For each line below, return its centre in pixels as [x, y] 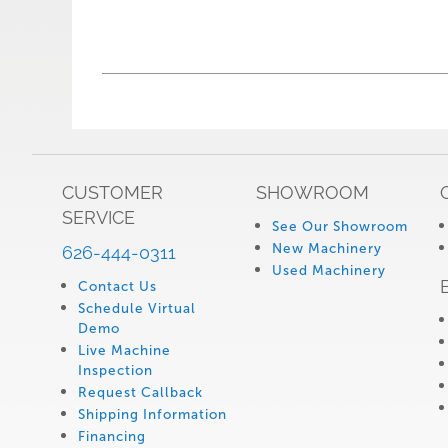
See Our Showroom [340, 226]
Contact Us [117, 286]
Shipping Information [152, 414]
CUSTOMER [112, 192]
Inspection [115, 370]
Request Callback [140, 392]
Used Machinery [329, 270]
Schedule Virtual [137, 308]
